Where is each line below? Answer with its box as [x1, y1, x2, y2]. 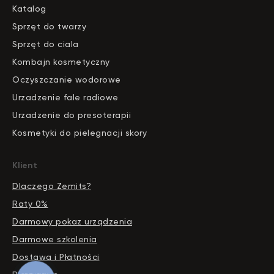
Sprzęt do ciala [12, 39, 79, 50]
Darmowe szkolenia [12, 234, 97, 245]
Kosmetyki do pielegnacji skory [12, 128, 147, 138]
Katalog [12, 4, 46, 14]
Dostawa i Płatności [12, 252, 100, 262]
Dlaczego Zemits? [12, 181, 91, 191]
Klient [12, 160, 37, 171]
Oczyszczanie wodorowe [12, 75, 121, 85]
